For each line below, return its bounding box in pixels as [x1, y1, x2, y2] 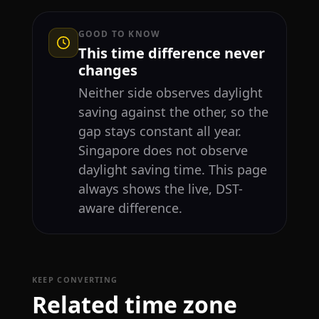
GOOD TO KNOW [78, 27, 161, 40]
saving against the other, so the [78, 103, 268, 120]
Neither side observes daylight [78, 83, 263, 101]
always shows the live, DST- [78, 179, 243, 197]
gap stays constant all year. [78, 122, 241, 140]
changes [78, 60, 137, 80]
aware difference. [78, 199, 182, 216]
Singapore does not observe [78, 141, 248, 159]
